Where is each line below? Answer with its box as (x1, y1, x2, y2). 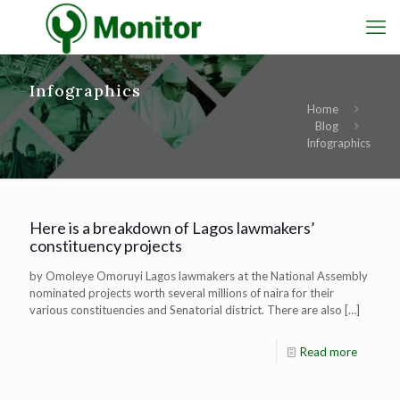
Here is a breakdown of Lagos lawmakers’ (29, 218, 315, 237)
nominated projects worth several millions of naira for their (29, 286, 334, 300)
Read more (300, 345, 357, 359)
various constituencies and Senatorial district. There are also (29, 303, 342, 317)
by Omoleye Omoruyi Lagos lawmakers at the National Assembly (29, 269, 368, 283)
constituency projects (29, 236, 182, 255)
